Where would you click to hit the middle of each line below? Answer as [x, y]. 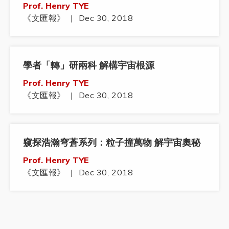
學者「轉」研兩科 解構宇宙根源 [89, 65]
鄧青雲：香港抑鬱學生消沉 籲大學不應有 [110, 220]
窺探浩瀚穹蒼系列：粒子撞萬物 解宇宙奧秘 [112, 143]
